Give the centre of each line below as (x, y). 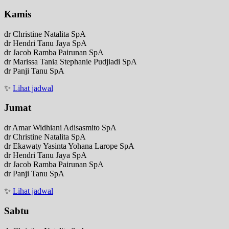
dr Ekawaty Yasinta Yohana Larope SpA (69, 146)
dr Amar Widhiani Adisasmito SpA (60, 128)
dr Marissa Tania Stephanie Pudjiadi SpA (71, 61)
